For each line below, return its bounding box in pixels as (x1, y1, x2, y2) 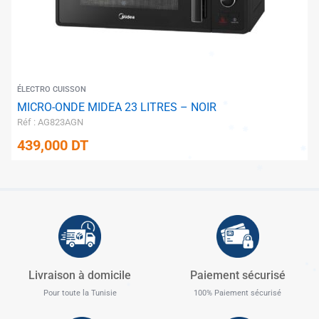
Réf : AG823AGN (17, 117, 83, 128)
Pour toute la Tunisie (43, 288, 117, 298)
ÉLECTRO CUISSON (17, 85, 86, 95)
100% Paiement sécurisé (194, 288, 281, 298)
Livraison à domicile (28, 268, 131, 283)
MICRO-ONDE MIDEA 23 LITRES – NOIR (17, 100, 216, 115)
